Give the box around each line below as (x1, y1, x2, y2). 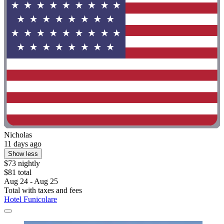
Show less (8, 150, 38, 158)
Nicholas (4, 130, 32, 139)
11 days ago (4, 139, 41, 148)
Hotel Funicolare (4, 195, 57, 204)
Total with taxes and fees (4, 186, 82, 195)
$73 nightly (4, 159, 40, 168)
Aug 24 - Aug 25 (4, 177, 58, 186)
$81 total (4, 168, 31, 177)
